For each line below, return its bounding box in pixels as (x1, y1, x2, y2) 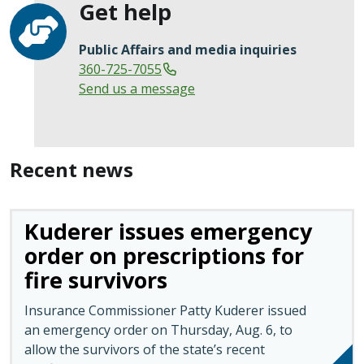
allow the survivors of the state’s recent (24, 340, 265, 358)
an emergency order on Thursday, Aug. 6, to (24, 320, 292, 339)
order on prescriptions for (24, 240, 304, 271)
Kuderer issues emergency (24, 215, 312, 246)
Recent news (10, 156, 133, 184)
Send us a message (79, 80, 195, 98)
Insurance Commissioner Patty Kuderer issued (24, 301, 306, 319)
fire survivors (24, 264, 167, 295)
